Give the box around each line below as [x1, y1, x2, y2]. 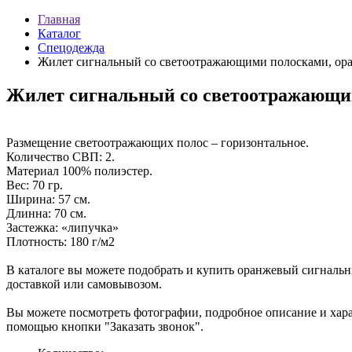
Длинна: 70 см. [6, 206, 86, 220]
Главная [38, 13, 80, 26]
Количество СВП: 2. [6, 149, 115, 163]
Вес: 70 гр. [6, 178, 63, 192]
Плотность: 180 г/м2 [6, 234, 115, 248]
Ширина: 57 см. [6, 192, 90, 206]
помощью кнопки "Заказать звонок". [6, 319, 203, 333]
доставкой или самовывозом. [6, 277, 162, 291]
